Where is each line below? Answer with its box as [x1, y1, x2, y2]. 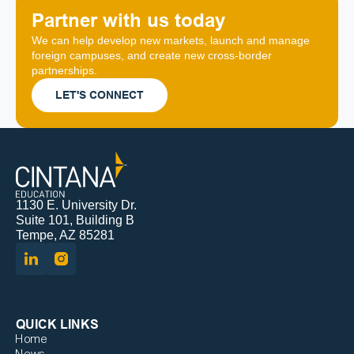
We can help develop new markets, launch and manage [32, 34, 310, 47]
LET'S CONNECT [55, 88, 144, 101]
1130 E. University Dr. [16, 198, 137, 212]
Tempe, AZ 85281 [16, 228, 115, 242]
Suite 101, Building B [16, 213, 134, 227]
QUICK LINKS [16, 317, 99, 332]
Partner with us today [32, 9, 225, 32]
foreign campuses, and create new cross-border [32, 49, 272, 62]
